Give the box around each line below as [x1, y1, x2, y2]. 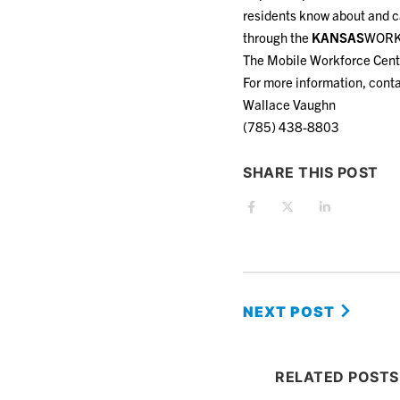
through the [243, 29, 312, 46]
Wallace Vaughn [243, 96, 336, 112]
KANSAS [312, 29, 364, 46]
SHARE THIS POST [243, 163, 379, 181]
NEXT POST [243, 303, 338, 321]
